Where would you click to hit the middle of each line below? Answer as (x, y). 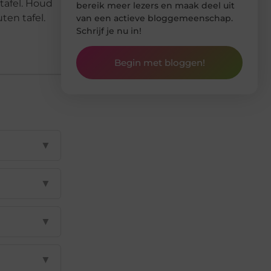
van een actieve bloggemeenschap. (155, 18)
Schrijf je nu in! (109, 31)
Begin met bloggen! (159, 63)
